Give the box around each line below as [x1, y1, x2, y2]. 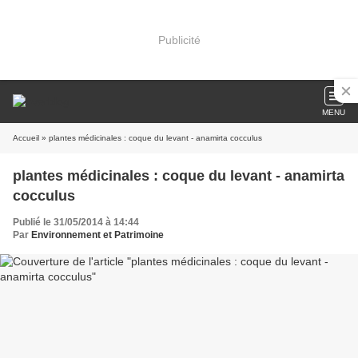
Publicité [157, 33, 201, 46]
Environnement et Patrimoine [31, 229, 164, 241]
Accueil [13, 133, 39, 142]
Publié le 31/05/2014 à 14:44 [13, 217, 139, 228]
